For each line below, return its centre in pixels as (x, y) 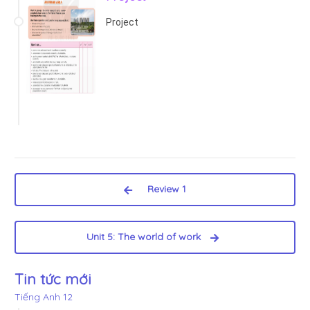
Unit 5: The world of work (148, 237)
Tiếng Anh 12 (44, 297)
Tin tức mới (53, 279)
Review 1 (162, 189)
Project (122, 22)
